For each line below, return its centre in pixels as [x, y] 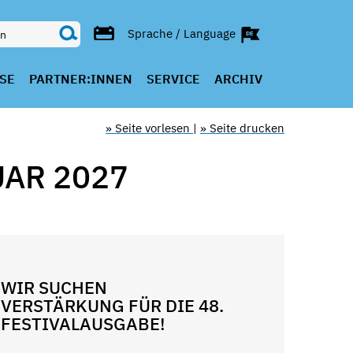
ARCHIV [238, 79]
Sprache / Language [183, 33]
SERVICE [173, 79]
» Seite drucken [242, 128]
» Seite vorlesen [149, 128]
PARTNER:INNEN [80, 79]
